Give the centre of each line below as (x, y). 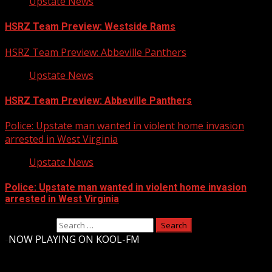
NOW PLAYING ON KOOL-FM (74, 239)
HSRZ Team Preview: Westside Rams (90, 27)
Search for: (29, 224)
